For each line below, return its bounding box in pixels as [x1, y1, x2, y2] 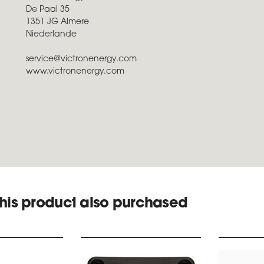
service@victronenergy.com [26, 55, 137, 64]
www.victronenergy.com [26, 67, 124, 76]
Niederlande [26, 30, 77, 39]
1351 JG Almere [26, 18, 89, 27]
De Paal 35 [26, 5, 70, 14]
